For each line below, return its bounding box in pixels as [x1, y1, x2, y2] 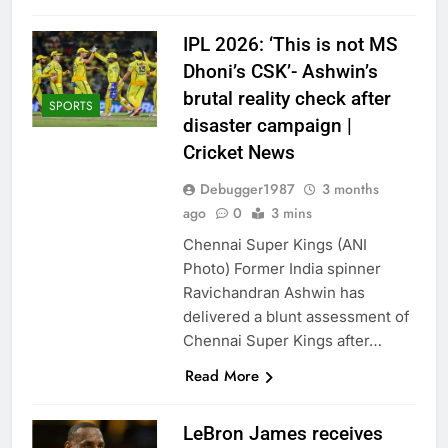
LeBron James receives [182, 422, 383, 446]
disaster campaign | [182, 114, 352, 138]
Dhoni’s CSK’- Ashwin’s [182, 60, 378, 84]
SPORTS [49, 97, 93, 116]
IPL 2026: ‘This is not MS [182, 33, 398, 57]
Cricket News [182, 141, 295, 165]
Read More [184, 365, 259, 388]
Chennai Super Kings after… [182, 331, 382, 351]
